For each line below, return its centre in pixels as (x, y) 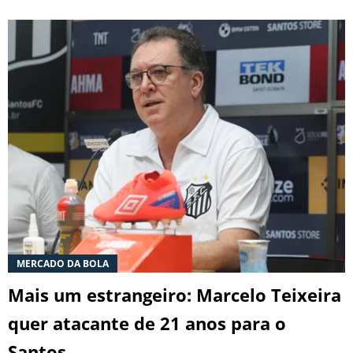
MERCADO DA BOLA (63, 263)
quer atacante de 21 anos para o (147, 323)
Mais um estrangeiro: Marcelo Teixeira (175, 294)
